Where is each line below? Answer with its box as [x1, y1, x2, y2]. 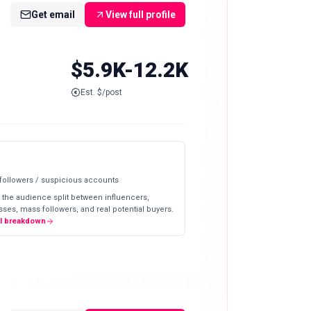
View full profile [106, 8, 176, 20]
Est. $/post [80, 87, 122, 97]
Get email [31, 8, 75, 20]
